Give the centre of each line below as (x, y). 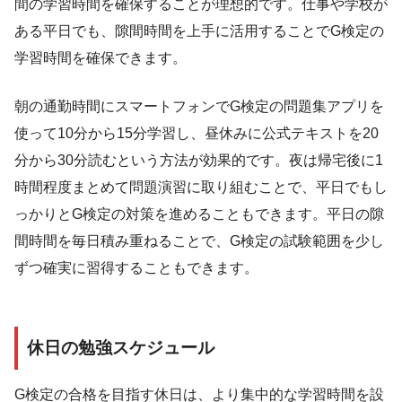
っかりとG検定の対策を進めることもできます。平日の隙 (199, 214)
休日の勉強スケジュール (121, 347)
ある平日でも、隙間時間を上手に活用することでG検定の (199, 31)
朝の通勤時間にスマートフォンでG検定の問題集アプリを (199, 107)
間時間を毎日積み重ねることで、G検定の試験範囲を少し (199, 241)
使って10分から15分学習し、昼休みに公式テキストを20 (197, 134)
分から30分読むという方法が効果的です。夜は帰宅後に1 (199, 161)
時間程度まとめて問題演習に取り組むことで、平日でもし (201, 188)
